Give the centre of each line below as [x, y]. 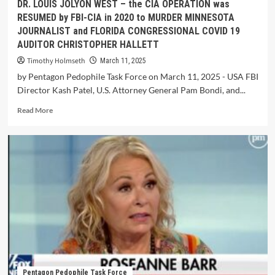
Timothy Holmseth [56, 61]
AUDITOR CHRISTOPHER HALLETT [88, 45]
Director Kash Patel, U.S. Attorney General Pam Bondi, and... [131, 90]
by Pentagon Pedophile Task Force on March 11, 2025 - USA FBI [137, 76]
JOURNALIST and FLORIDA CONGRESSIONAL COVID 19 [128, 31]
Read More [35, 110]
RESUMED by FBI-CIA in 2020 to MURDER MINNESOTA [126, 17]
